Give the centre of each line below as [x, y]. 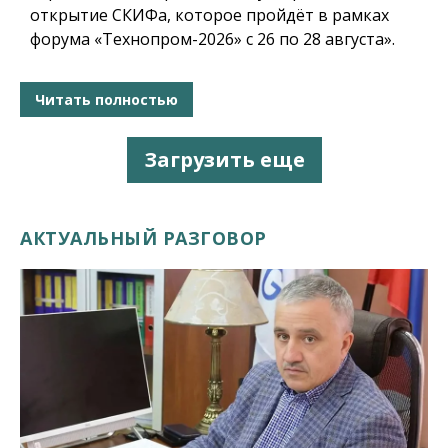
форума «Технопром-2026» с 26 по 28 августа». [212, 39]
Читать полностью [106, 99]
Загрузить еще [224, 160]
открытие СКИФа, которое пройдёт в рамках [209, 15]
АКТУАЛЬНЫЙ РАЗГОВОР [143, 238]
